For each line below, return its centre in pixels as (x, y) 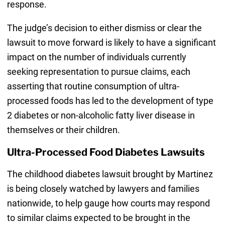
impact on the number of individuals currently (96, 57)
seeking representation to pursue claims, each (98, 71)
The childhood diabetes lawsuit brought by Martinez (110, 174)
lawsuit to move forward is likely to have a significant (111, 42)
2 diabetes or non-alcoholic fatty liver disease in (101, 115)
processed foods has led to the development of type (110, 100)
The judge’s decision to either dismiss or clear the (104, 28)
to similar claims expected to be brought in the (98, 217)
